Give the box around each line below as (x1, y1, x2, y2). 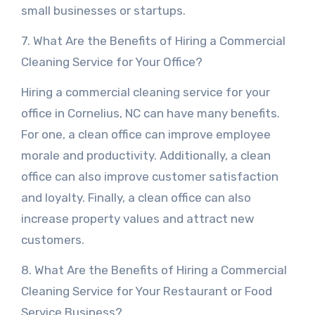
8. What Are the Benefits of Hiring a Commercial (20, 263, 287, 277)
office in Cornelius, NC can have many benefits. (20, 106, 280, 120)
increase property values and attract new (20, 212, 255, 226)
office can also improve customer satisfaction (20, 169, 278, 184)
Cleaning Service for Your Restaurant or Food (20, 284, 272, 298)
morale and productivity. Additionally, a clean (20, 148, 271, 162)
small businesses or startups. (20, 4, 186, 18)
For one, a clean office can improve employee (20, 127, 271, 141)
